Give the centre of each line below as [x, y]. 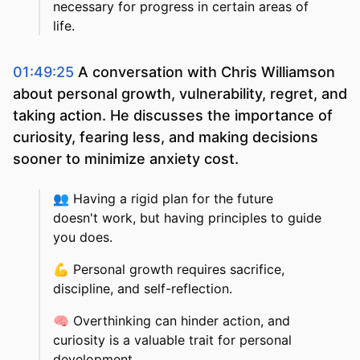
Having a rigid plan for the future [173, 199]
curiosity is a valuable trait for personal [172, 340]
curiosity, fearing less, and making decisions [166, 137]
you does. [83, 237]
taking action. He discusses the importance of [173, 116]
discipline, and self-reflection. [143, 289]
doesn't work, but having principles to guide [187, 218]
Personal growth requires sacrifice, [179, 270]
